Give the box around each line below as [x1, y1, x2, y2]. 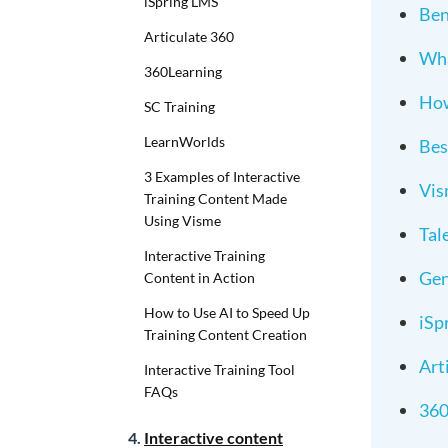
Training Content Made [144, 190, 287, 207]
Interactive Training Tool [144, 361, 295, 378]
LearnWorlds [144, 133, 225, 150]
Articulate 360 [144, 28, 234, 45]
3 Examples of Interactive [144, 168, 300, 185]
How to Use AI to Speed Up [144, 304, 310, 321]
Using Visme [144, 212, 221, 229]
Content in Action [144, 269, 255, 286]
